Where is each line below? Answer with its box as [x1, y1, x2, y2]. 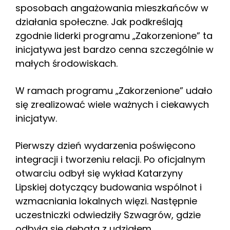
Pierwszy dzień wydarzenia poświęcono [15, 139, 196, 152]
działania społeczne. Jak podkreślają [15, 15, 183, 28]
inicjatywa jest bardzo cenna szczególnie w [15, 43, 214, 56]
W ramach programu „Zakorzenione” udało [15, 84, 213, 97]
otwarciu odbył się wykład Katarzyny [15, 166, 183, 180]
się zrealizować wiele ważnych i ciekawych [15, 98, 209, 111]
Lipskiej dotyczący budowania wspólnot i [15, 180, 202, 194]
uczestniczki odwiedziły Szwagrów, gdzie [15, 208, 201, 221]
